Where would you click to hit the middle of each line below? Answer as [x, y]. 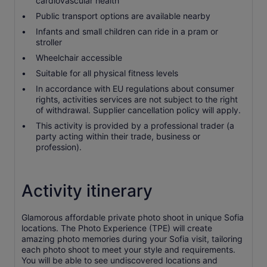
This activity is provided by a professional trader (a [135, 125]
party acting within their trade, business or [118, 136]
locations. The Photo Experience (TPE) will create [117, 228]
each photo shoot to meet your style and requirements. [128, 249]
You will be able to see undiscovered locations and [119, 260]
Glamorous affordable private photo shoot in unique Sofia [133, 217]
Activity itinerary [87, 191]
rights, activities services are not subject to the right [137, 99]
